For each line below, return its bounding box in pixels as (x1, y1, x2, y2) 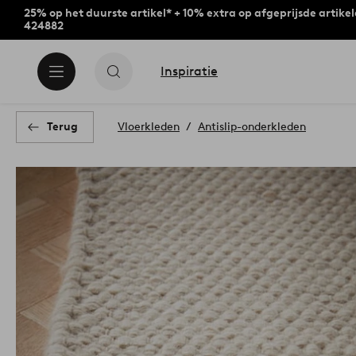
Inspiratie (161, 64, 218, 79)
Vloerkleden (118, 120, 180, 133)
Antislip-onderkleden (198, 120, 306, 133)
